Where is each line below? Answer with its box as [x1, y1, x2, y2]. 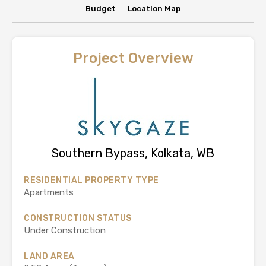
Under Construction [24, 225, 106, 236]
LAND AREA [24, 251, 75, 261]
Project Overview [72, 50, 194, 66]
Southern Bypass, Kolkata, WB [52, 146, 214, 160]
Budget [85, 4, 116, 13]
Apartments [24, 187, 74, 198]
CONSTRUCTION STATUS [24, 213, 132, 223]
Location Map [128, 4, 180, 13]
